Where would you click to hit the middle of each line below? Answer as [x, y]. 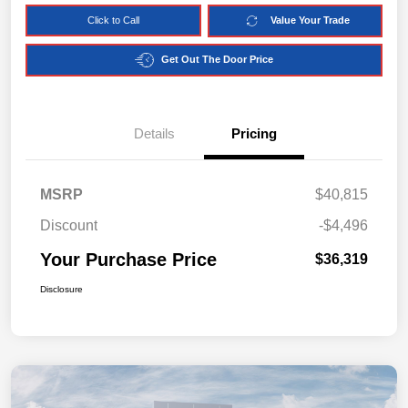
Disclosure [61, 289]
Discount [69, 225]
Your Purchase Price [128, 259]
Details [154, 133]
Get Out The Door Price [217, 60]
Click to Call [113, 20]
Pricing [254, 133]
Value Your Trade [310, 20]
